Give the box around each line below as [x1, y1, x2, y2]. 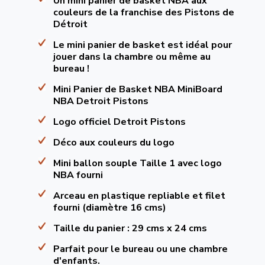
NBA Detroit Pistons [53, 95, 148, 108]
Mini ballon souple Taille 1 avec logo [53, 157, 222, 170]
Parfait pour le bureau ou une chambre [53, 243, 228, 256]
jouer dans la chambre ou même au [53, 50, 211, 63]
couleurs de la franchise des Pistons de [53, 6, 234, 19]
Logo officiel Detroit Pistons [53, 115, 186, 128]
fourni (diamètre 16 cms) [53, 201, 166, 214]
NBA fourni [53, 169, 103, 182]
